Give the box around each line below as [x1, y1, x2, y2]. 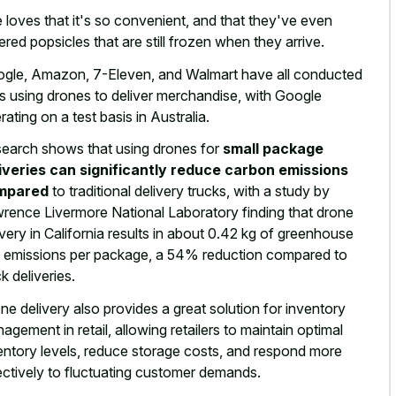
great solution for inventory [173, 299, 346, 317]
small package [223, 140, 324, 158]
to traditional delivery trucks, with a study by [49, 182, 330, 201]
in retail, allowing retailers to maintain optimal [60, 320, 343, 339]
